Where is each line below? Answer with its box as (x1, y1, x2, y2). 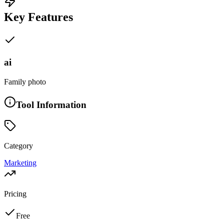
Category (4, 141, 33, 150)
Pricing (4, 189, 26, 198)
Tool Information (16, 99, 86, 110)
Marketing (4, 158, 36, 167)
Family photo (4, 77, 46, 86)
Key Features (4, 10, 73, 23)
